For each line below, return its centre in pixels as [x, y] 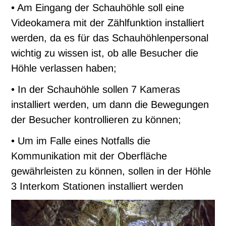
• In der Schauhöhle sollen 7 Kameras [96, 90]
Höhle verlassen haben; [64, 68]
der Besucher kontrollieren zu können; [96, 120]
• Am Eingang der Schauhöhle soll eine [98, 8]
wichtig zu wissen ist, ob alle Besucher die [105, 53]
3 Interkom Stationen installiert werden [97, 186]
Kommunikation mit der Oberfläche [89, 156]
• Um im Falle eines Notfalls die [81, 141]
